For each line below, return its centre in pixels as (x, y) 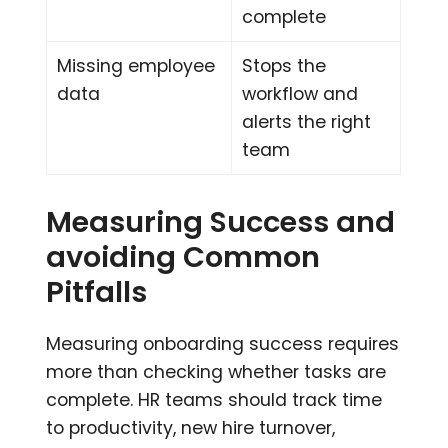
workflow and (300, 94)
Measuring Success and (221, 222)
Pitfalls (97, 292)
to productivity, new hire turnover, (191, 428)
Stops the (284, 66)
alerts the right (307, 122)
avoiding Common (183, 257)
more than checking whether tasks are (216, 372)
